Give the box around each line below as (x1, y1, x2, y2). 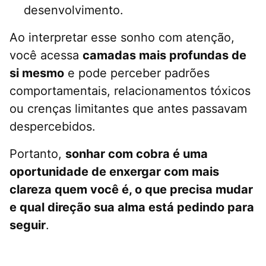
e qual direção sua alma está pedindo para (9, 200, 254, 215)
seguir (9, 218, 46, 233)
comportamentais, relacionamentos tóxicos (9, 84, 251, 99)
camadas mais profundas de (83, 48, 246, 63)
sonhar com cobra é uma (65, 147, 208, 161)
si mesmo (9, 66, 64, 81)
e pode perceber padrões (64, 66, 210, 81)
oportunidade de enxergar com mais (9, 164, 219, 179)
